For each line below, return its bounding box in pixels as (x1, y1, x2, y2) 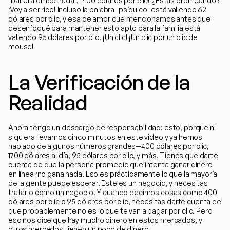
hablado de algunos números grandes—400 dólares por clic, (8, 142, 209, 150)
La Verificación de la (8, 69, 190, 95)
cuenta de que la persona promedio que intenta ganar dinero (8, 160, 213, 169)
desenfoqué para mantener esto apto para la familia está (8, 24, 201, 32)
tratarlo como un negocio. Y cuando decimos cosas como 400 (8, 188, 218, 197)
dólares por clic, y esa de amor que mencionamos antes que (8, 14, 211, 23)
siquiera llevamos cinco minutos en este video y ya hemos (8, 132, 203, 141)
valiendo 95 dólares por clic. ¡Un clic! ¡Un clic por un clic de (8, 33, 198, 42)
